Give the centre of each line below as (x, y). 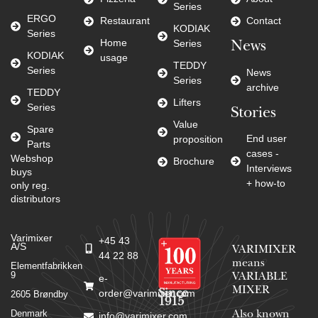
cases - (263, 154)
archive (263, 87)
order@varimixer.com (147, 294)
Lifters (187, 103)
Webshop (32, 159)
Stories (253, 113)
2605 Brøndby (39, 294)
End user (267, 139)
